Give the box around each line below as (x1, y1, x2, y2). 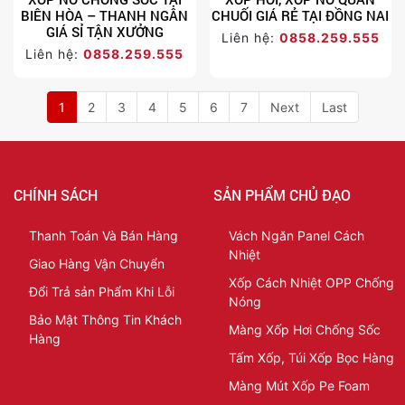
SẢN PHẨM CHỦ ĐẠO (212, 185, 351, 205)
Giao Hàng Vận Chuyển (29, 256, 165, 272)
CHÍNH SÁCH (14, 185, 98, 205)
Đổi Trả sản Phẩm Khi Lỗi (29, 284, 174, 300)
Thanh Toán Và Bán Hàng (29, 228, 178, 244)
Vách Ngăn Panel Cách (228, 228, 364, 244)
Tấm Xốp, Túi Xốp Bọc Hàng (228, 350, 394, 366)
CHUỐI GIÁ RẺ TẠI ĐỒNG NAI (212, 6, 390, 25)
